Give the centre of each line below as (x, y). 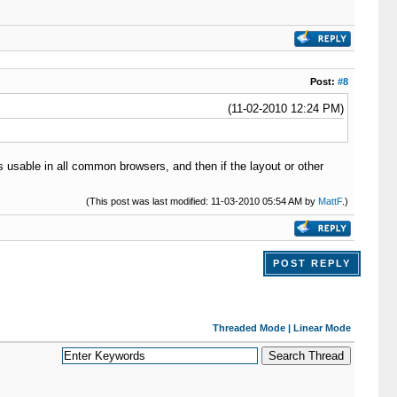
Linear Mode (322, 328)
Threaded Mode (249, 328)
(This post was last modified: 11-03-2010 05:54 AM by (202, 201)
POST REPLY (311, 263)
